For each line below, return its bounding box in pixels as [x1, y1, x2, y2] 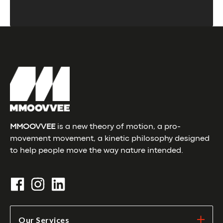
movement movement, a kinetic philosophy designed [10, 135, 210, 143]
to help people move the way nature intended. [10, 147, 183, 155]
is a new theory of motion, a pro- [55, 123, 181, 131]
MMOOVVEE [10, 123, 55, 131]
